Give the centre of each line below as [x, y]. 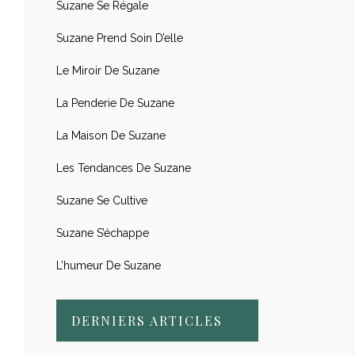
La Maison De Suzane [111, 136]
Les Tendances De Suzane [124, 168]
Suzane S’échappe [103, 233]
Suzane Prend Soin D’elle [120, 38]
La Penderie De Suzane [115, 103]
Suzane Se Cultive [102, 200]
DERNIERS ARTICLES [147, 321]
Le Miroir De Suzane [108, 71]
